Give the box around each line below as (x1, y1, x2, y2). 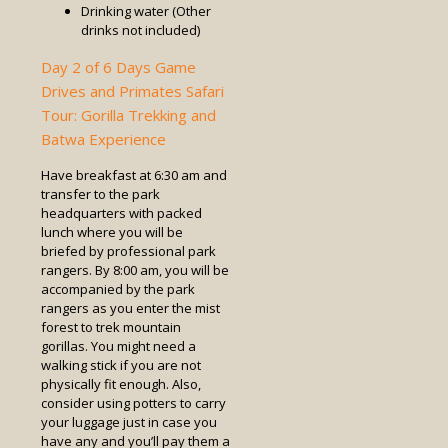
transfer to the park (41, 185, 160, 204)
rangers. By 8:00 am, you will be (41, 261, 229, 280)
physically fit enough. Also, (41, 375, 201, 394)
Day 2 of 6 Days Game (41, 57, 196, 78)
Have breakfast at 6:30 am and (41, 166, 227, 185)
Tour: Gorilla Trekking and (41, 105, 216, 126)
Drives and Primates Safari (41, 81, 224, 102)
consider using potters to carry (41, 394, 226, 413)
